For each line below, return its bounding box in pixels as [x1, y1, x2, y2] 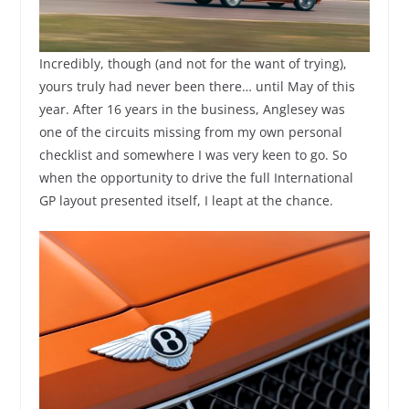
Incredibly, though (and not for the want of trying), [38, 54, 347, 72]
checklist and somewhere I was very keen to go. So [38, 145, 347, 163]
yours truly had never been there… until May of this [38, 77, 355, 95]
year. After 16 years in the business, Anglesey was [38, 100, 345, 118]
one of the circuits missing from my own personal [38, 122, 342, 141]
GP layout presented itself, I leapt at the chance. [38, 191, 333, 209]
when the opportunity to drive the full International [38, 168, 353, 186]
